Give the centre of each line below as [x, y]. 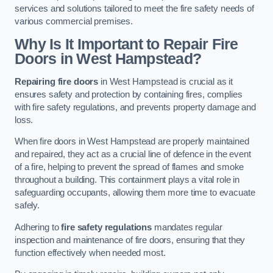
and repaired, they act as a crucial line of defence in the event [133, 154]
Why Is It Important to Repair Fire [126, 44]
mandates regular [187, 227]
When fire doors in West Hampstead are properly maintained [132, 142]
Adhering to [38, 227]
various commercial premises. [74, 22]
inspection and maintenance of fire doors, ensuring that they [130, 240]
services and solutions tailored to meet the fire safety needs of [134, 9]
